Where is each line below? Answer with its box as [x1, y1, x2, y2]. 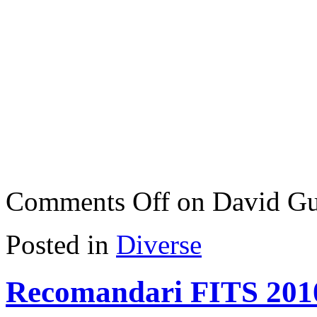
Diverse [116, 229, 202, 260]
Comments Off [6, 186, 170, 217]
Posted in [6, 229, 109, 260]
